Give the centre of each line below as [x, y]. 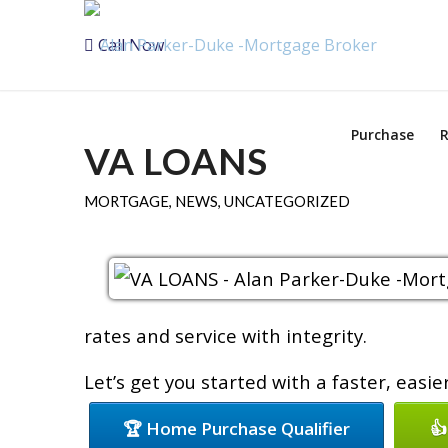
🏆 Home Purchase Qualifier [236, 429]
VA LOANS [175, 161]
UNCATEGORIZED [286, 201]
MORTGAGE [126, 201]
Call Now [128, 45]
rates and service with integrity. [225, 335]
